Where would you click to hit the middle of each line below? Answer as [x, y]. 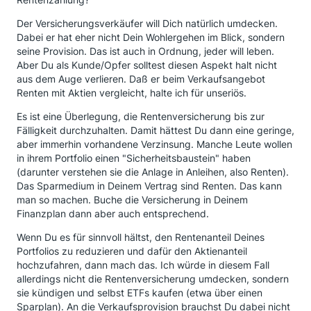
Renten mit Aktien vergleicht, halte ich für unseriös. [132, 93]
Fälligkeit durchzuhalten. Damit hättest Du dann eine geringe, [155, 130]
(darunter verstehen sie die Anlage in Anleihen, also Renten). [153, 172]
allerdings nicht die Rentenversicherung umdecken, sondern [153, 279]
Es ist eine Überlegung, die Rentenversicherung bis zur [141, 116]
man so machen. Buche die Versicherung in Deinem [132, 200]
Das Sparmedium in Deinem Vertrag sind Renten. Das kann [149, 186]
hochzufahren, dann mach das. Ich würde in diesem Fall [143, 265]
